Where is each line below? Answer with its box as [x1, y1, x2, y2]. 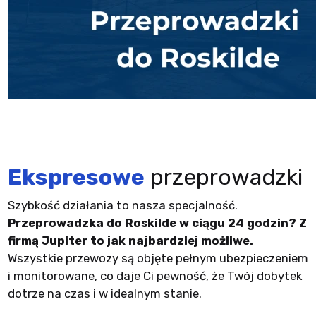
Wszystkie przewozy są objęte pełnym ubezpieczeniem [7, 250, 308, 265]
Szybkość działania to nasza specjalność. [7, 197, 238, 212]
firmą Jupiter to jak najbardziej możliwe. [7, 233, 253, 248]
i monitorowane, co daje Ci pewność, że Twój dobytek [7, 268, 302, 283]
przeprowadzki [144, 163, 303, 190]
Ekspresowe [7, 163, 145, 190]
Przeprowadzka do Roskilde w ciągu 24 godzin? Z [7, 215, 307, 230]
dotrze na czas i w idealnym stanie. [7, 286, 202, 300]
